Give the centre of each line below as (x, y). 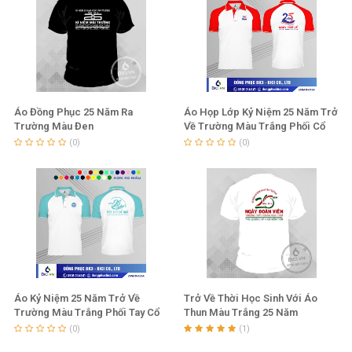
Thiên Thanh (42, 326)
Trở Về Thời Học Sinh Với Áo (251, 298)
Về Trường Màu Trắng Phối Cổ (255, 126)
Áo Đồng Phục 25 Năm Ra (73, 112)
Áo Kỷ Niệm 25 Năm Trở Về (77, 298)
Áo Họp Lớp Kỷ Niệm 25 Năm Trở (261, 112)
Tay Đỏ (199, 140)
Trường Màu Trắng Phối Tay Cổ (86, 312)
